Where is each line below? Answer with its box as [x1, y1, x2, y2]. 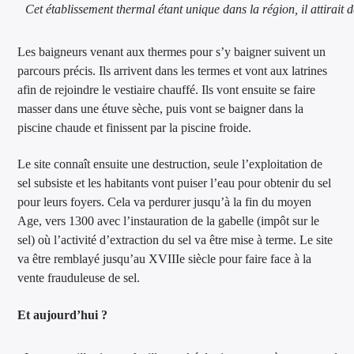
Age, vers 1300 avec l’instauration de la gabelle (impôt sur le [17, 214, 320, 228]
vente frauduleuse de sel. [17, 271, 141, 285]
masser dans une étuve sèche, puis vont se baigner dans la [17, 101, 304, 115]
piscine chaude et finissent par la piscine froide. [17, 120, 252, 134]
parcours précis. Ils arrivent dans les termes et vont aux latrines [17, 63, 328, 77]
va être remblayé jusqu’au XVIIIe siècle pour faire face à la [17, 252, 312, 266]
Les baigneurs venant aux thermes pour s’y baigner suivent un [17, 44, 326, 58]
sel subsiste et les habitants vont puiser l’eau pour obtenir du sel [17, 176, 332, 190]
